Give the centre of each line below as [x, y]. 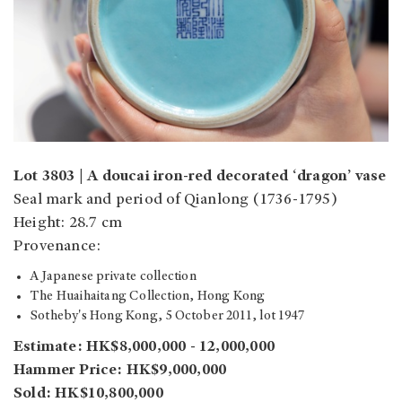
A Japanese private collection [113, 276]
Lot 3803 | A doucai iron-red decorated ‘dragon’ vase [200, 176]
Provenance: [57, 246]
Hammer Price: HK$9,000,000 [120, 370]
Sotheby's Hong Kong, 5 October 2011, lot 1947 [167, 316]
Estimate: [48, 347]
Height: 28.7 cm [68, 223]
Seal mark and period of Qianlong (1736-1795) [175, 200]
